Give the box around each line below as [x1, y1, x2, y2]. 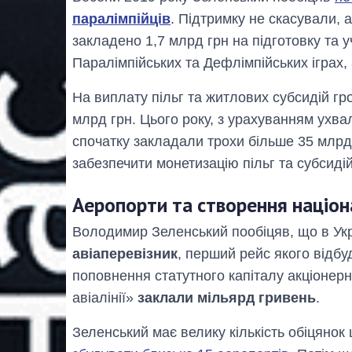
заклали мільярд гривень [137, 290, 316, 306]
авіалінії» [72, 290, 137, 306]
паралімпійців [72, 11, 170, 27]
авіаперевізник [72, 246, 178, 262]
